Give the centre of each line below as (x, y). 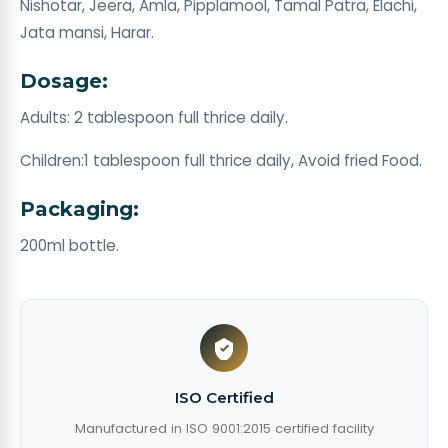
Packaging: (79, 209)
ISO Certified (224, 397)
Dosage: (64, 81)
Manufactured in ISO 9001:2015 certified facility (224, 428)
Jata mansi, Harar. (87, 32)
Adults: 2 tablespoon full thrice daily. (154, 117)
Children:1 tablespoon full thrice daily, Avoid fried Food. (221, 160)
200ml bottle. (69, 245)
